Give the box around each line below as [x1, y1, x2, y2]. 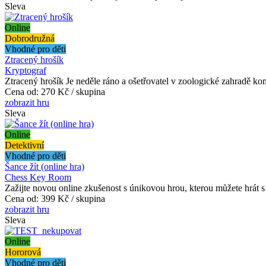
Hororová [5, 246, 41, 257]
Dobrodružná [5, 33, 55, 43]
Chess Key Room [5, 172, 71, 182]
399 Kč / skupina [41, 193, 105, 204]
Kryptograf [5, 65, 46, 75]
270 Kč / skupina [41, 86, 105, 97]
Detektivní [5, 140, 44, 150]
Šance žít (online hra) [5, 161, 84, 172]
